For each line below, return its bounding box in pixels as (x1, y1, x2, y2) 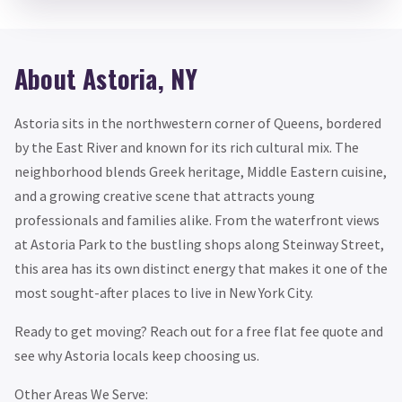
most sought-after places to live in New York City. (14, 283, 313, 301)
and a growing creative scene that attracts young (14, 186, 315, 205)
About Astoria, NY (14, 60, 198, 98)
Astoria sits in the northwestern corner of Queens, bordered (14, 113, 381, 132)
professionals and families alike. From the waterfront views (14, 210, 380, 229)
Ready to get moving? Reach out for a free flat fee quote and (14, 321, 383, 340)
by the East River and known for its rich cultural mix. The (14, 137, 359, 156)
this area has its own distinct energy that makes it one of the (14, 258, 388, 277)
